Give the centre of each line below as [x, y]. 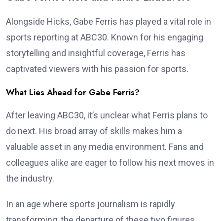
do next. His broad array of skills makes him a [94, 131]
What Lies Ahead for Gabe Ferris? [73, 92]
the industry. [30, 178]
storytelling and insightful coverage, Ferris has [96, 53]
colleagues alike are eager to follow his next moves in [110, 162]
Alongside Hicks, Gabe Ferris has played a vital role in [109, 21]
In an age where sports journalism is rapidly [91, 204]
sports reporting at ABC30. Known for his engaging [105, 37]
